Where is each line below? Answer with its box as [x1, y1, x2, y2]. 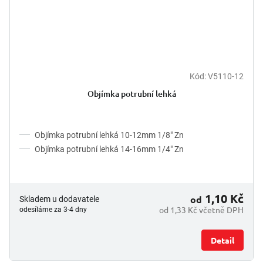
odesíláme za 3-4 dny [19, 205, 87, 214]
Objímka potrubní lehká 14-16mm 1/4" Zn [35, 144, 184, 154]
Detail [211, 234, 234, 245]
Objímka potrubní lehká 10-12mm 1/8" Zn [35, 130, 184, 140]
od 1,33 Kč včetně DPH [159, 204, 244, 215]
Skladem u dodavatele [19, 194, 99, 204]
